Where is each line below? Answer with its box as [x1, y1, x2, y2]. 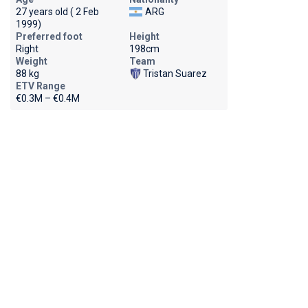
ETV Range [15, 80, 65, 91]
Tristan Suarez [142, 68, 207, 79]
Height [129, 31, 159, 42]
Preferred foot [15, 31, 82, 42]
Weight [15, 56, 47, 67]
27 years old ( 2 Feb [15, 6, 99, 17]
